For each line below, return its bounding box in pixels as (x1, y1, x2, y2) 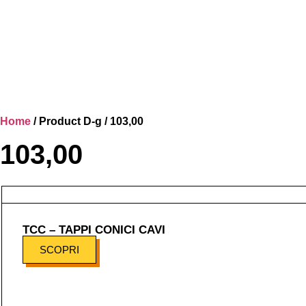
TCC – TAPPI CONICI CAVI (23, 223, 165, 236)
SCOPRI (40, 244, 79, 255)
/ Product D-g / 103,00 (31, 115, 143, 127)
